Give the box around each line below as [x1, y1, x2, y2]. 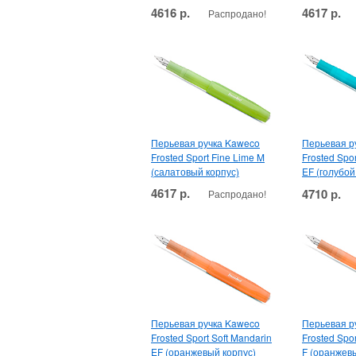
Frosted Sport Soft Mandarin [151, 330, 272, 344]
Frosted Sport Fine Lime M [151, 149, 265, 164]
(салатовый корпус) [151, 164, 239, 178]
